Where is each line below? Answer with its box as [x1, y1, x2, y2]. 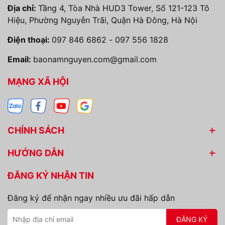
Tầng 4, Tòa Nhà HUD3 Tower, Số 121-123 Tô [38, 3, 209, 13]
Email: [8, 54, 33, 64]
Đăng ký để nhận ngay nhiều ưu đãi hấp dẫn [8, 193, 175, 203]
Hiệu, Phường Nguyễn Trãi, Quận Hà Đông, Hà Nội [8, 15, 197, 25]
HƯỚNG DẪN [8, 148, 64, 158]
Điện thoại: [8, 35, 52, 45]
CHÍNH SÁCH [8, 125, 64, 136]
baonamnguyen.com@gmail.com [33, 54, 157, 64]
